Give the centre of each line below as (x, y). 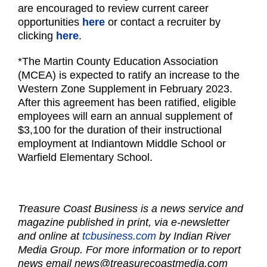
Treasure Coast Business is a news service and (131, 208)
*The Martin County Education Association (118, 61)
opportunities (50, 22)
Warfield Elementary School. (85, 157)
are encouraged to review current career (113, 8)
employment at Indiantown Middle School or (122, 143)
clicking (37, 35)
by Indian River (193, 236)
